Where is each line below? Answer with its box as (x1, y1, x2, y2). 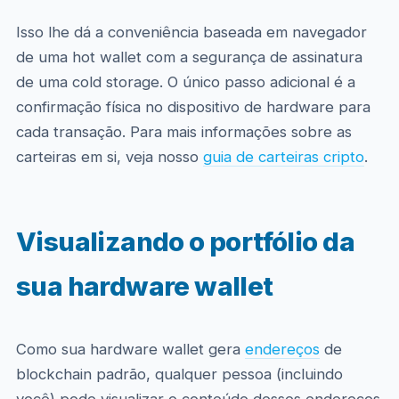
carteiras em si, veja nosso (15, 148, 203, 166)
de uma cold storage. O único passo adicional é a (15, 73, 355, 91)
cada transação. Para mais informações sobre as (15, 123, 352, 141)
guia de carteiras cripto (202, 148, 364, 166)
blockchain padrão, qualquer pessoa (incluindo (15, 365, 343, 383)
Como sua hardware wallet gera (15, 340, 245, 358)
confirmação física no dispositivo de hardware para (15, 98, 370, 116)
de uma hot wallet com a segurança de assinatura (15, 48, 362, 66)
